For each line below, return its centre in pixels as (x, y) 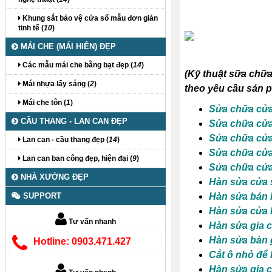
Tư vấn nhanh (92, 222)
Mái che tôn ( (43, 103)
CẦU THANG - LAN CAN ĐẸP (73, 121)
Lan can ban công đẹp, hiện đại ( (76, 158)
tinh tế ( (31, 28)
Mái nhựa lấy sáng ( (55, 84)
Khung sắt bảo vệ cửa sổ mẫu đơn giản (89, 18)
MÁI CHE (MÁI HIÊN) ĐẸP (67, 46)
